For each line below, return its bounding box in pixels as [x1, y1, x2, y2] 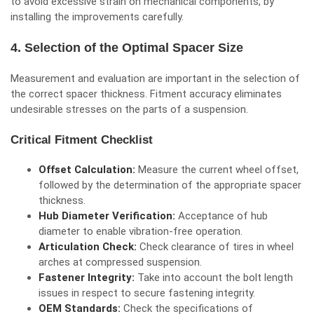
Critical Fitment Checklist [11, 133, 153, 146]
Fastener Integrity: [39, 271, 137, 284]
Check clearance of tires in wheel [139, 240, 294, 253]
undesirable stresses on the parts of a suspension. [11, 103, 248, 116]
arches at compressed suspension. [39, 256, 202, 268]
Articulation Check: [39, 240, 139, 253]
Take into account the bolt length [137, 271, 293, 284]
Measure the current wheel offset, [138, 163, 299, 176]
